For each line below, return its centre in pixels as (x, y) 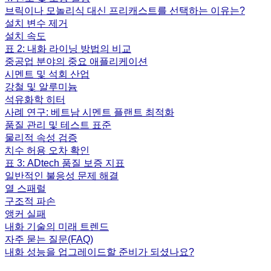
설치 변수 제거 (36, 23)
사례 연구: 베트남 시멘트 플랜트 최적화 (90, 112)
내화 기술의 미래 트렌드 (57, 226)
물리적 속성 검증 (41, 137)
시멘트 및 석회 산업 (47, 74)
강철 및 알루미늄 (41, 87)
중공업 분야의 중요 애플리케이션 (76, 61)
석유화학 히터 (35, 99)
